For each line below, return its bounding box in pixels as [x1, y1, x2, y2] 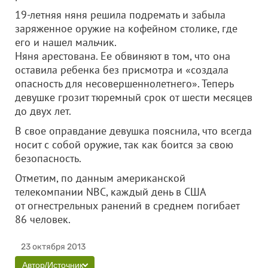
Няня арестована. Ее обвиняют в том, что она [15, 49, 230, 63]
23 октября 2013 [21, 242, 86, 252]
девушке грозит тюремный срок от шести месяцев [15, 90, 252, 104]
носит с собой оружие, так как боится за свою [15, 138, 233, 151]
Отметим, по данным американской [15, 171, 185, 185]
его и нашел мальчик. [15, 35, 117, 49]
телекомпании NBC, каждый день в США [15, 185, 206, 199]
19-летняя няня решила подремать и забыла [15, 8, 226, 22]
